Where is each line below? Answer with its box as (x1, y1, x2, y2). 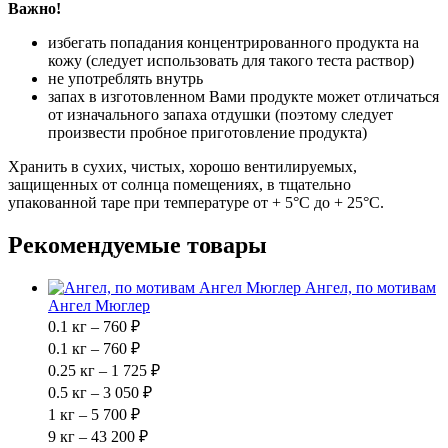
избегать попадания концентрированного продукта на (48, 33, 419, 51)
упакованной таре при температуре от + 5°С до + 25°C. (8, 193, 384, 211)
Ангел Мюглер (48, 296, 150, 314)
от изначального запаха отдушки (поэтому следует (48, 105, 393, 123)
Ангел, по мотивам (305, 278, 436, 296)
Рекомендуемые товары (8, 231, 267, 258)
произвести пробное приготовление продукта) (48, 123, 367, 141)
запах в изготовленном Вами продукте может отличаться (48, 87, 439, 105)
